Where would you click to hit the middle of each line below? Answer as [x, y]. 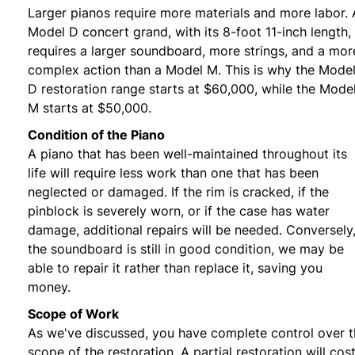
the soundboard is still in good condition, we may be [186, 248]
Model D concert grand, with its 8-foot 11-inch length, [189, 31]
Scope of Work [73, 313]
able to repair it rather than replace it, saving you [175, 267]
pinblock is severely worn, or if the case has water [179, 210]
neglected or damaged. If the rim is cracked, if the [178, 191]
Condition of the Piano [96, 134]
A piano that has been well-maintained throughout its [187, 153]
